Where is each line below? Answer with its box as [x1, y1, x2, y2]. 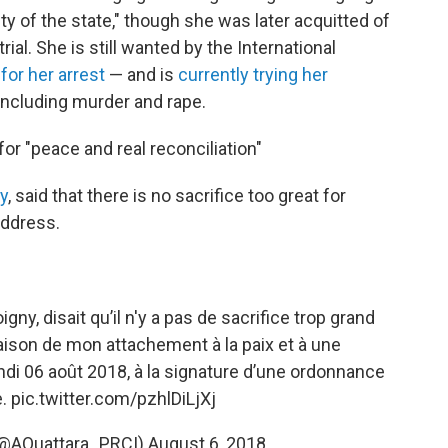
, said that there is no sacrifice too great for [8, 185, 346, 206]
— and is [105, 64, 178, 85]
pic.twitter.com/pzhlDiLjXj [10, 388, 216, 409]
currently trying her [178, 64, 328, 85]
